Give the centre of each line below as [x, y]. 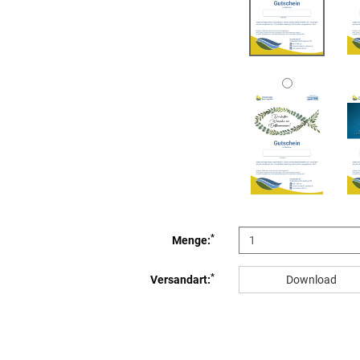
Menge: [191, 241]
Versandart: [180, 280]
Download [311, 280]
